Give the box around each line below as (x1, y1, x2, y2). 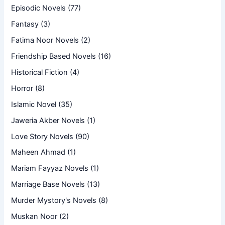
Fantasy (11, 19, 39, 29)
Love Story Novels (11, 132, 74, 141)
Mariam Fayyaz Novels (11, 164, 89, 173)
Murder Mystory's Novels (11, 196, 97, 205)
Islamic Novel (11, 99, 57, 109)
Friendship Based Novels (11, 51, 96, 61)
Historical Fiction (11, 67, 68, 77)
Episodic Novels (11, 4, 66, 13)
